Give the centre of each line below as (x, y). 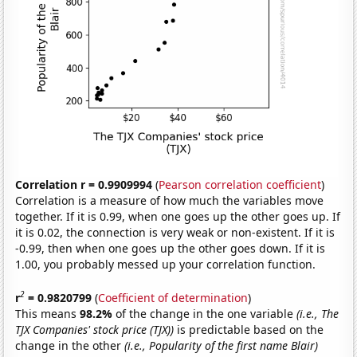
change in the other (70, 345)
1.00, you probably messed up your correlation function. (166, 265)
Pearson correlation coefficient (240, 185)
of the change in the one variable (206, 313)
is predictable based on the (249, 329)
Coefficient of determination (173, 297)
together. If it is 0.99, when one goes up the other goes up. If (178, 217)
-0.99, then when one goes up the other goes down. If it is (171, 249)
